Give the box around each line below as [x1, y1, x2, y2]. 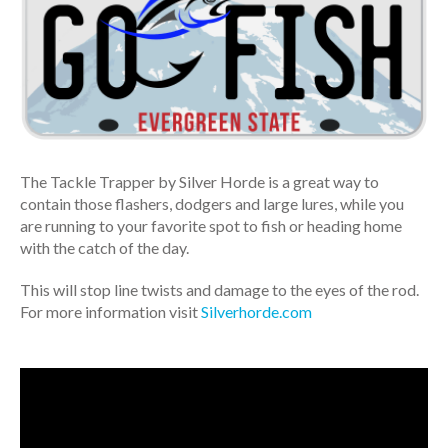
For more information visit [20, 302, 201, 322]
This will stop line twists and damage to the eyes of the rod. [20, 280, 419, 300]
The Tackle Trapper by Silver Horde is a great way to [20, 172, 379, 192]
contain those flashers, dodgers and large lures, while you [20, 194, 404, 214]
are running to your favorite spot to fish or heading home [20, 216, 402, 236]
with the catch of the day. [20, 238, 189, 258]
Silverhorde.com [201, 302, 312, 322]
